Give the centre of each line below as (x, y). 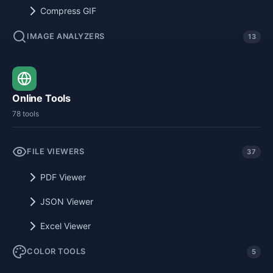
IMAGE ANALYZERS (66, 36)
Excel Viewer (66, 226)
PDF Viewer (63, 177)
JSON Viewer (67, 201)
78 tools (26, 114)
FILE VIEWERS (55, 151)
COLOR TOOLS (56, 251)
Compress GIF (68, 11)
